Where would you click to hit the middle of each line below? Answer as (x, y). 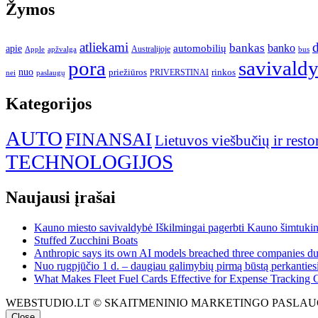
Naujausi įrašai (61, 198)
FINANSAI (109, 140)
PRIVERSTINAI (179, 72)
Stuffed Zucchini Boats (86, 241)
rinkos (224, 72)
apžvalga (62, 49)
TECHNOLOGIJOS (89, 162)
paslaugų (51, 72)
